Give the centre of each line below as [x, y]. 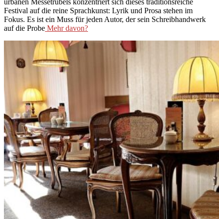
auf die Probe [24, 28]
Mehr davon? [66, 28]
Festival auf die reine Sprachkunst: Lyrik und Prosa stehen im [98, 11]
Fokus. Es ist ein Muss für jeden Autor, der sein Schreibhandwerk [105, 20]
